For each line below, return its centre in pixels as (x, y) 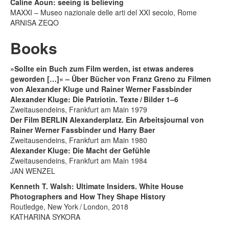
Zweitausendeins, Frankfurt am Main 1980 (79, 140)
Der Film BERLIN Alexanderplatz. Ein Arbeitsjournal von (107, 119)
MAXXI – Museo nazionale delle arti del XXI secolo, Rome (104, 12)
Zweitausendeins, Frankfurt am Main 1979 (79, 109)
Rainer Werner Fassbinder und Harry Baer (83, 130)
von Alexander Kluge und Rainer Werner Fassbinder (101, 89)
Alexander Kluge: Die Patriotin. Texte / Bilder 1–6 (94, 99)
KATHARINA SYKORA (45, 216)
